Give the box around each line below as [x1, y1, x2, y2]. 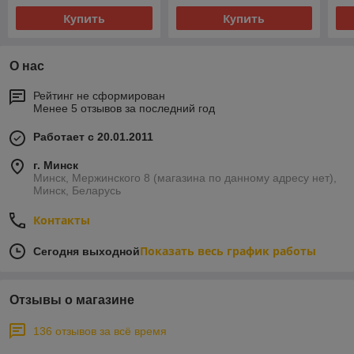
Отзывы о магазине [9, 293, 134, 307]
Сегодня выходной [33, 245, 140, 258]
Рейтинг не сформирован [33, 89, 165, 103]
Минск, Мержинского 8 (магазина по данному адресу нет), [33, 171, 337, 185]
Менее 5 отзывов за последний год [33, 102, 215, 115]
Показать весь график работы [140, 243, 316, 259]
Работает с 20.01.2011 [33, 130, 153, 144]
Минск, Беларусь [33, 184, 121, 198]
